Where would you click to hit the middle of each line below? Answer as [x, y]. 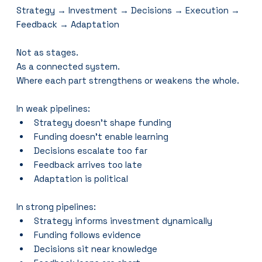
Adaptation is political [81, 178]
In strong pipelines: [56, 206]
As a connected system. [68, 66]
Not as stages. [48, 52]
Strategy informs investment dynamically [123, 220]
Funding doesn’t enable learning [101, 136]
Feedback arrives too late [88, 164]
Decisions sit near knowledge [96, 249]
